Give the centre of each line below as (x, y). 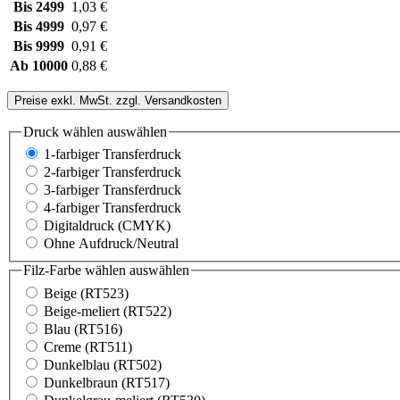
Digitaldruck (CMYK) (107, 226)
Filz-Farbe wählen (75, 271)
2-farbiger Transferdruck (112, 172)
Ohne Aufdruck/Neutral (111, 244)
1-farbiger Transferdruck (112, 154)
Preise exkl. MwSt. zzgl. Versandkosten (118, 100)
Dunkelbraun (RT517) (107, 383)
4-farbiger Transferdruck (112, 208)
